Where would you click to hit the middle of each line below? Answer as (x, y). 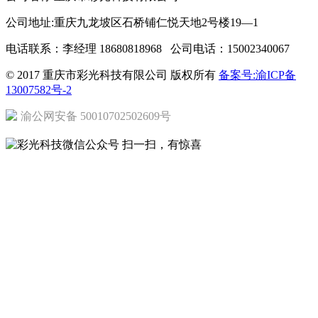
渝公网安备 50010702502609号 (96, 116)
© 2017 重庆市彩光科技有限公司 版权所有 (112, 75)
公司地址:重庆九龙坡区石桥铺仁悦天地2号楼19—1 (132, 23)
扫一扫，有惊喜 (162, 145)
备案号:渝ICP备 (257, 75)
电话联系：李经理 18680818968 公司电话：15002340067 (148, 49)
